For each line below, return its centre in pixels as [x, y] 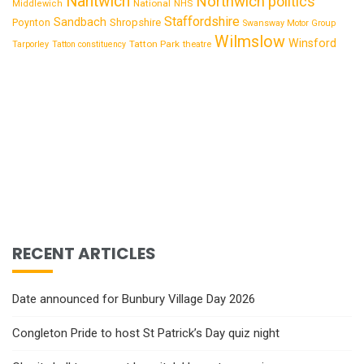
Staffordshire [202, 22]
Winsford [312, 43]
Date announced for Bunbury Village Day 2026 [134, 299]
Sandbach [80, 22]
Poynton [31, 23]
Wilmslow [250, 42]
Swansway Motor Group [289, 23]
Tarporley [30, 44]
